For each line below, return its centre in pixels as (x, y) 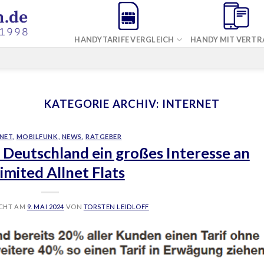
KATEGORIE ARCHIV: (103, 104)
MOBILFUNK (37, 137)
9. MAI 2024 (45, 206)
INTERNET (191, 104)
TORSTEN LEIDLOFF (116, 206)
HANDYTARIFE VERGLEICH (124, 39)
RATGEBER (104, 137)
